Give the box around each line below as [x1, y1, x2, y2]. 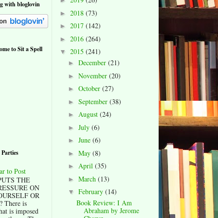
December [78, 58, 108, 68]
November [78, 71, 109, 80]
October [78, 84, 102, 93]
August [78, 109, 100, 119]
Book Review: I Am [76, 198, 132, 208]
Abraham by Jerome [83, 206, 139, 216]
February [78, 187, 105, 197]
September [78, 96, 109, 106]
